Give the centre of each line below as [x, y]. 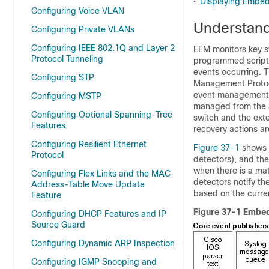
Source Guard [58, 225]
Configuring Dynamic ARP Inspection [103, 243]
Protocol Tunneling [67, 59]
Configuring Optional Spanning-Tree [102, 115]
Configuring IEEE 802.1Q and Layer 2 [103, 48]
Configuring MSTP [66, 96]
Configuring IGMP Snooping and [94, 262]
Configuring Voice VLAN [78, 11]
